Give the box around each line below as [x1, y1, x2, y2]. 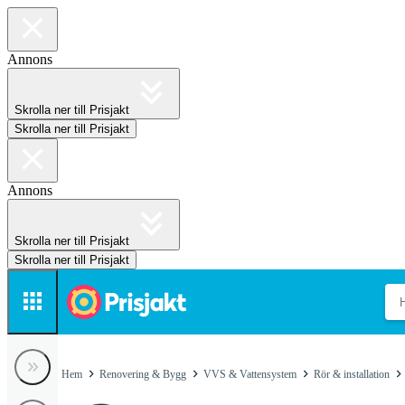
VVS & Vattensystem [203, 367, 297, 381]
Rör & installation [314, 367, 390, 381]
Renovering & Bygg [99, 367, 186, 381]
